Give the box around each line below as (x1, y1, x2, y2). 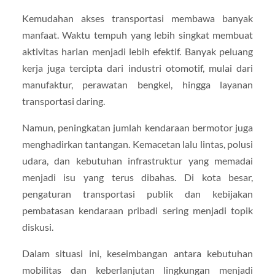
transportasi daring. (21, 95, 105, 107)
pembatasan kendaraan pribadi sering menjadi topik (21, 204, 254, 217)
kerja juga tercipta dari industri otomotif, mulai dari (21, 62, 254, 74)
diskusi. (21, 221, 53, 233)
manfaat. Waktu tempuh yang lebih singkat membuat (21, 29, 254, 41)
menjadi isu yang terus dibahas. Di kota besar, (21, 171, 254, 184)
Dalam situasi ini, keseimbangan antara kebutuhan (21, 247, 254, 260)
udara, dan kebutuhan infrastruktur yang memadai (21, 155, 254, 167)
